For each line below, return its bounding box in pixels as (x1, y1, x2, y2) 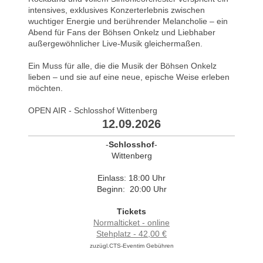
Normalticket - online (93, 217, 170, 227)
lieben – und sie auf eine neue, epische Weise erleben (28, 72, 230, 82)
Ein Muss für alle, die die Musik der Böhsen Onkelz (28, 60, 217, 70)
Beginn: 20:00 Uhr (96, 184, 167, 194)
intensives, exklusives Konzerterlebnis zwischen (28, 5, 205, 15)
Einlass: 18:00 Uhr (97, 173, 166, 183)
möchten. (28, 83, 63, 93)
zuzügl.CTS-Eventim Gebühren (89, 242, 174, 249)
